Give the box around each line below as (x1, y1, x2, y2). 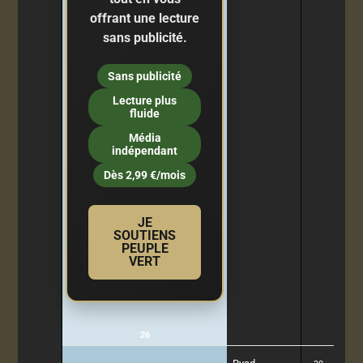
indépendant (112, 143, 178, 157)
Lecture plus (113, 93, 177, 107)
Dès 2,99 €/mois (104, 168, 186, 181)
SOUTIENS (113, 227, 177, 243)
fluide (130, 106, 160, 120)
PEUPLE (121, 240, 169, 256)
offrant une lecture (90, 10, 200, 26)
